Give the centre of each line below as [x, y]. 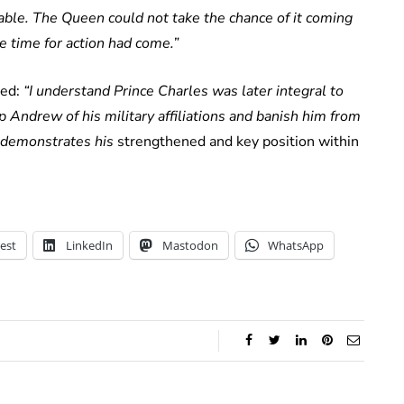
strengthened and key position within [236, 142]
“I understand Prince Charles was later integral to [184, 92]
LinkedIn [89, 246]
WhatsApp [296, 246]
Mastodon [190, 246]
